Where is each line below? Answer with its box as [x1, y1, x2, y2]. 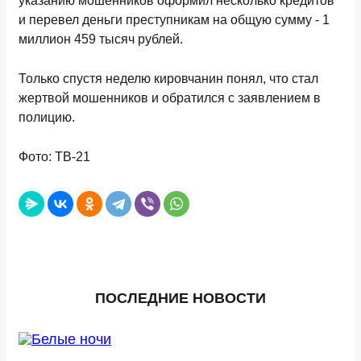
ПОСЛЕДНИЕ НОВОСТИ [95, 290, 266, 306]
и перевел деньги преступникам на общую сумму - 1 [19, 13, 330, 27]
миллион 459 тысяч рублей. [19, 32, 183, 46]
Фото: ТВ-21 [19, 150, 90, 164]
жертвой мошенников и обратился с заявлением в [19, 91, 321, 105]
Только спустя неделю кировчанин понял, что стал [19, 72, 318, 85]
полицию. [19, 110, 75, 124]
